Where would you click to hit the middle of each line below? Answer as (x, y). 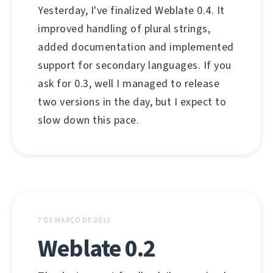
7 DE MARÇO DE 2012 (74, 220)
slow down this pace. (88, 120)
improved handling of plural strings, (124, 29)
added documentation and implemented (136, 47)
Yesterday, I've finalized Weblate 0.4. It (131, 10)
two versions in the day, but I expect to (132, 102)
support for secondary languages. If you (135, 65)
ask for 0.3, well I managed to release (129, 83)
